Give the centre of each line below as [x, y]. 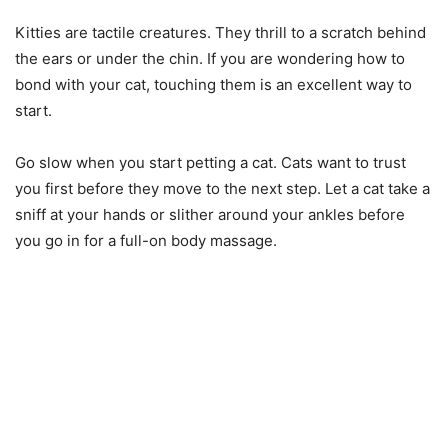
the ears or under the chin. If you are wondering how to [210, 59]
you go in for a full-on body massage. [146, 241]
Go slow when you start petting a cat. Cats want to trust [210, 163]
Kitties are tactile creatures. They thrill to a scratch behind [220, 33]
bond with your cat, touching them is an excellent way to [213, 85]
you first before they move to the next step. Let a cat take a [222, 189]
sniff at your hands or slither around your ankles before [210, 215]
